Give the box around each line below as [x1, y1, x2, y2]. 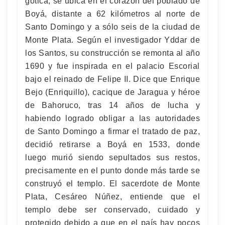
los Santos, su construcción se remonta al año [25, 48, 200, 57]
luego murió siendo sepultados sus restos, [25, 153, 200, 162]
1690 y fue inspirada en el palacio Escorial [25, 61, 200, 70]
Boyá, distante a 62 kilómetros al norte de [25, 9, 200, 18]
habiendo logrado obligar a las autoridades [25, 114, 200, 123]
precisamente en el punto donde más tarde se [25, 166, 200, 175]
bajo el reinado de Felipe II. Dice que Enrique [25, 74, 200, 83]
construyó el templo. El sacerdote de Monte [25, 179, 200, 188]
